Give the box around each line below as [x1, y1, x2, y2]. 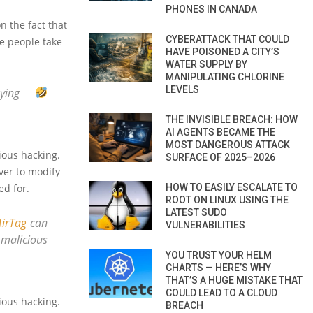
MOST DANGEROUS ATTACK [166, 138, 290, 150]
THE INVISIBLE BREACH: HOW [166, 113, 298, 125]
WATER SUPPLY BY [166, 58, 247, 70]
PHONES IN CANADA [166, 3, 257, 15]
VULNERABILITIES [166, 219, 245, 231]
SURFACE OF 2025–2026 [166, 151, 275, 163]
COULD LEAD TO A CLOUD [166, 286, 277, 298]
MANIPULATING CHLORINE [166, 71, 284, 82]
